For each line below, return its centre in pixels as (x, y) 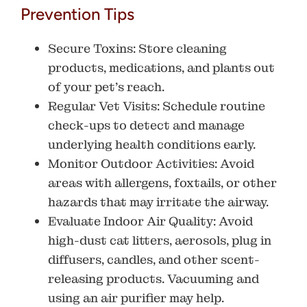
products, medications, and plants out (161, 67)
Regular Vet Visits (102, 106)
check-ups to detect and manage (146, 125)
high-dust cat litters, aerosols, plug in (160, 240)
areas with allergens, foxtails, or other (162, 182)
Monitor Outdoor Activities (131, 163)
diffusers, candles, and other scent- (154, 259)
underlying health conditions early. (152, 144)
